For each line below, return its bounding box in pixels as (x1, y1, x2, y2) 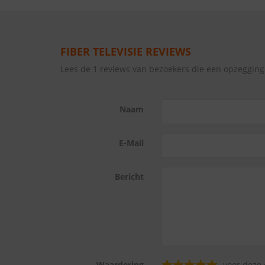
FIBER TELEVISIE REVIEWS (60, 44, 191, 59)
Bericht (114, 171, 144, 182)
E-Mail (118, 137, 144, 148)
